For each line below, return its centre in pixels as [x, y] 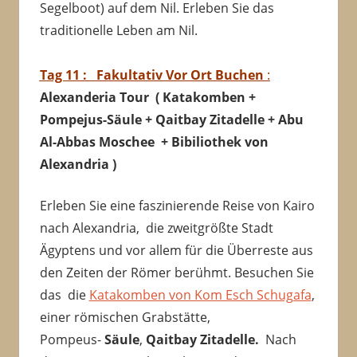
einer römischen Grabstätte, [125, 318]
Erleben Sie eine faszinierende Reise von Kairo [177, 206]
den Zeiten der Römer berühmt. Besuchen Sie [177, 273]
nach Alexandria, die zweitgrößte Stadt [156, 228]
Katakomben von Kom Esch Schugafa [200, 295]
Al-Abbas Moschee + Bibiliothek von [154, 142]
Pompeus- [70, 340]
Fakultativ [129, 75]
